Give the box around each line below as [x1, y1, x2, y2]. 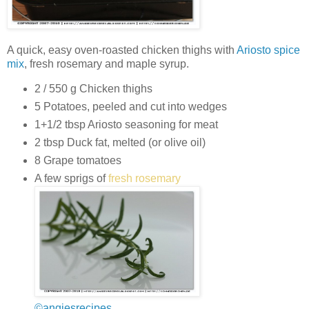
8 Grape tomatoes [34, 154, 121, 167]
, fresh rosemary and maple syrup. [24, 57, 189, 70]
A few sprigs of [34, 172, 108, 185]
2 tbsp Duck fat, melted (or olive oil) [34, 137, 206, 149]
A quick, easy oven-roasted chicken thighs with [7, 43, 237, 56]
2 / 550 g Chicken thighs [34, 83, 152, 95]
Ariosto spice [237, 43, 300, 56]
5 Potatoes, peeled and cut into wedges [34, 101, 227, 113]
